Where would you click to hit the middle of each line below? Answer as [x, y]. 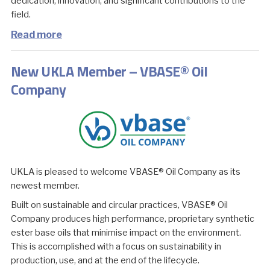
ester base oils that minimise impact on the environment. [126, 233]
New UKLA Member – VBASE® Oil [109, 71]
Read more [36, 35]
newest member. [45, 186]
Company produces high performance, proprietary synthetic [132, 219]
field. [20, 15]
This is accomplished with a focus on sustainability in [116, 247]
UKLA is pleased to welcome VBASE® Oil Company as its [125, 172]
